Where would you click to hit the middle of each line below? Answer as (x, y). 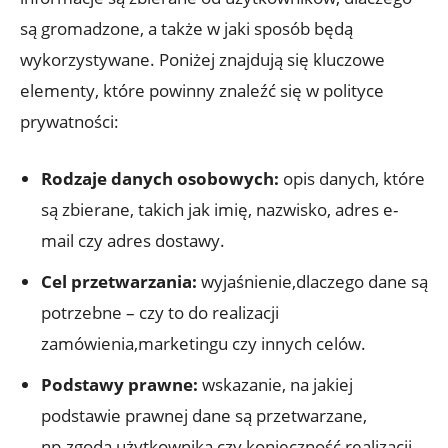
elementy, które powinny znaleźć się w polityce (202, 90)
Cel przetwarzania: (119, 281)
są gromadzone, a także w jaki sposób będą (186, 28)
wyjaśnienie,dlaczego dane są (312, 281)
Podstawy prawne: (119, 384)
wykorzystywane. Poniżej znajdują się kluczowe (202, 59)
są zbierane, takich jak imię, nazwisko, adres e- (219, 209)
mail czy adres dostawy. (133, 240)
